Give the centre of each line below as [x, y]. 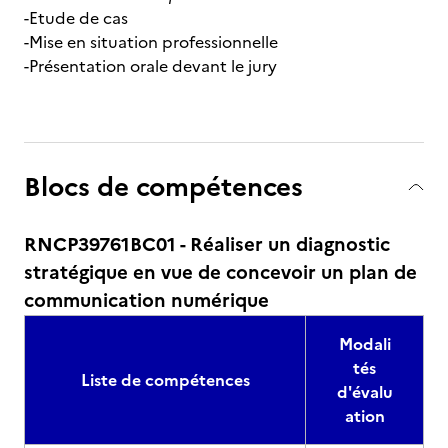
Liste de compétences [165, 380]
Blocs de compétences [163, 186]
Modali [364, 344]
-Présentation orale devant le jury [150, 66]
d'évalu [364, 392]
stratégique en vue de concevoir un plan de [220, 272]
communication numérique [146, 300]
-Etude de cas [76, 18]
